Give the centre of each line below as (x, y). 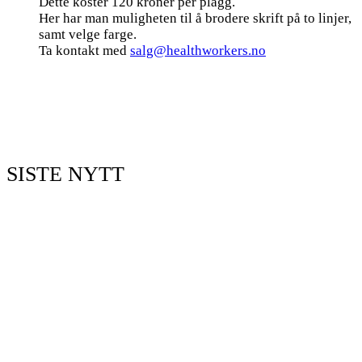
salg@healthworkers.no (198, 50)
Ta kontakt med (84, 50)
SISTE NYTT (65, 175)
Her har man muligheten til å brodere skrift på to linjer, (195, 18)
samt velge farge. (88, 34)
